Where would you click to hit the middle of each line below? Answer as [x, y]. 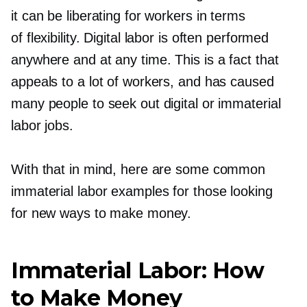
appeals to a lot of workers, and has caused [143, 82]
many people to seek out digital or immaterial [146, 103]
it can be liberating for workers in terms [128, 16]
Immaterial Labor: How [138, 270]
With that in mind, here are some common [138, 169]
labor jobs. [42, 125]
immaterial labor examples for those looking [142, 191]
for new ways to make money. [101, 213]
